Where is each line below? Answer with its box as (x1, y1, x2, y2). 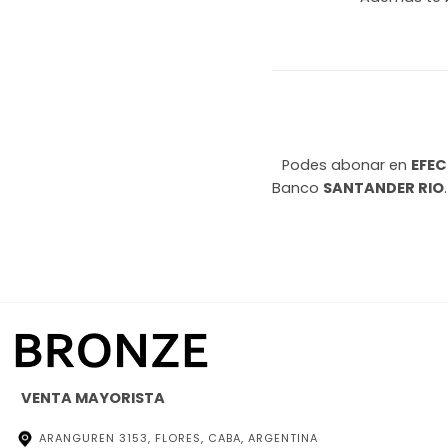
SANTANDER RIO (323, 178, 444, 199)
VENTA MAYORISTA (15, 388, 165, 409)
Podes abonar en (282, 155, 411, 176)
